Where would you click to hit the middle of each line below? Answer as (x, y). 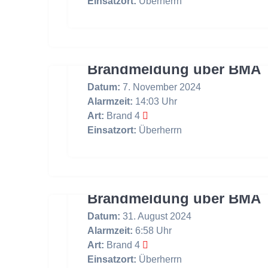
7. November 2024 (161, 87)
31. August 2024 (156, 216)
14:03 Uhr (155, 101)
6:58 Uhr (153, 230)
